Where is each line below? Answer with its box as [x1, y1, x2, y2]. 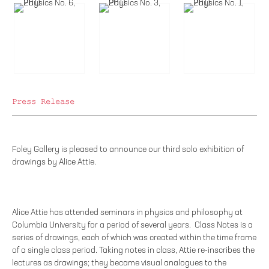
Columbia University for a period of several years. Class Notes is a [12, 221, 253, 230]
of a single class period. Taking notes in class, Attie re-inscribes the [12, 246, 255, 255]
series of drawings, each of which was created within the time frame [12, 234, 256, 243]
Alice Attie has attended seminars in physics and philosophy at [12, 208, 243, 217]
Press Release [12, 97, 74, 106]
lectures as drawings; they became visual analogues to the [12, 259, 226, 268]
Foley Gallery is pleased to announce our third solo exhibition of [12, 145, 244, 154]
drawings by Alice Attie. [12, 158, 96, 167]
